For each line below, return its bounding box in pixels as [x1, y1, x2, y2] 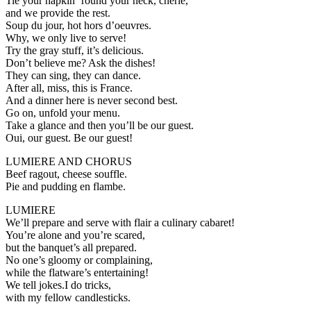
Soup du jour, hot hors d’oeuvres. [6, 19, 151, 31]
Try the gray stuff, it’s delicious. [6, 44, 144, 56]
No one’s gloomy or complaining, [6, 253, 153, 266]
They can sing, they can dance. [6, 69, 141, 81]
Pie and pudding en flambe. [6, 180, 126, 192]
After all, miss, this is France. [6, 81, 133, 94]
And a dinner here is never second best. [6, 94, 178, 106]
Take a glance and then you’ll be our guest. [6, 119, 194, 131]
